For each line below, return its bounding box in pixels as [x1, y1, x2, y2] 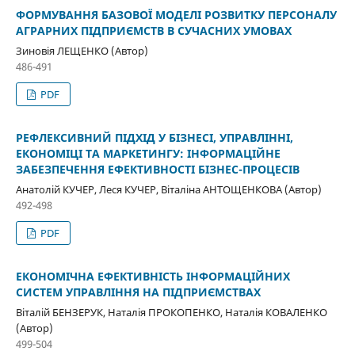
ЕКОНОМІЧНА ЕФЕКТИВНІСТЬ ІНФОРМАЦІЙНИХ [15, 268, 290, 284]
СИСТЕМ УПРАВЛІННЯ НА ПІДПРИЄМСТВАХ [15, 284, 261, 300]
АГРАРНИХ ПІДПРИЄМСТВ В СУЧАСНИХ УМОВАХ [15, 22, 292, 38]
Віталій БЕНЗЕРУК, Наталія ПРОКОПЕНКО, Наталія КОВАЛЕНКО [15, 304, 327, 319]
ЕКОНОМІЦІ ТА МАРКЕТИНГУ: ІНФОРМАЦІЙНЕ [15, 145, 281, 161]
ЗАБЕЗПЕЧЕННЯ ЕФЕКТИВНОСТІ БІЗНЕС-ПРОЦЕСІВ [15, 161, 300, 177]
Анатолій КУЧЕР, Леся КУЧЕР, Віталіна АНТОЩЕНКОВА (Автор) [15, 181, 322, 197]
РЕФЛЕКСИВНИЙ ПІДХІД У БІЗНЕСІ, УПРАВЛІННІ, [15, 129, 293, 145]
